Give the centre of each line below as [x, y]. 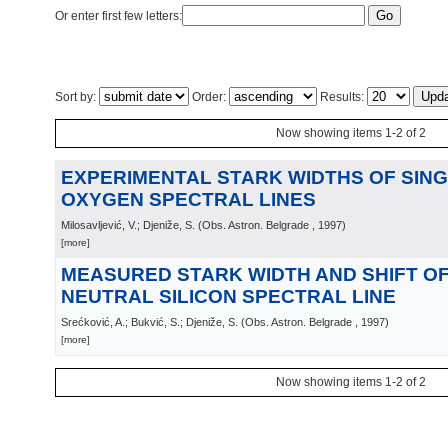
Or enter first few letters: [118, 16]
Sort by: [77, 97]
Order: [209, 97]
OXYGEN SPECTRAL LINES [188, 199]
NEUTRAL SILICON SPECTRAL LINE [228, 296]
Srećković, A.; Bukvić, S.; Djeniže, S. [149, 322]
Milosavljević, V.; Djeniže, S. [128, 225]
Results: [342, 97]
